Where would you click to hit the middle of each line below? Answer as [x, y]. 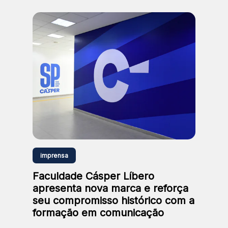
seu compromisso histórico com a [113, 200]
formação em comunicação [98, 212]
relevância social [67, 13]
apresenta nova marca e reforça [110, 188]
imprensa [54, 155]
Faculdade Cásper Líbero [93, 176]
